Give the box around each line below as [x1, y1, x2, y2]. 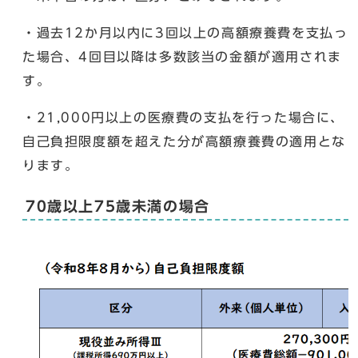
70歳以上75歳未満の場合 [26, 199, 210, 213]
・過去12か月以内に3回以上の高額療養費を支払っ [22, 26, 348, 39]
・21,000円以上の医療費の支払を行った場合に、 [22, 110, 345, 124]
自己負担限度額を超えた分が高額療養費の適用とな [22, 134, 346, 148]
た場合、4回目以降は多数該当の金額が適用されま [22, 50, 342, 63]
